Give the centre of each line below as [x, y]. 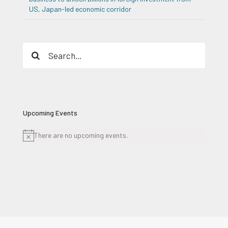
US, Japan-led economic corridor [80, 9]
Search [33, 48]
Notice [33, 141]
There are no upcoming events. [81, 135]
